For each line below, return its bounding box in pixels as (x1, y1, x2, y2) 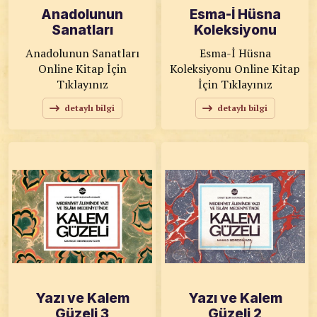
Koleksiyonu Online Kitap (170, 61, 234, 76)
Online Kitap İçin (38, 61, 127, 76)
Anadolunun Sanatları (25, 45, 139, 61)
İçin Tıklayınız (197, 76, 272, 92)
